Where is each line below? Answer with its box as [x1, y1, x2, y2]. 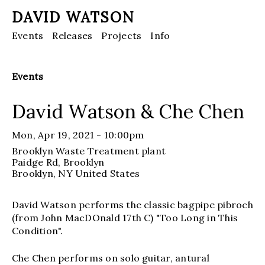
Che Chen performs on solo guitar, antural [12, 251, 209, 264]
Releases [52, 29, 93, 41]
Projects [101, 29, 142, 41]
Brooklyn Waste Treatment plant [12, 144, 166, 157]
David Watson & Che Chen [12, 99, 245, 124]
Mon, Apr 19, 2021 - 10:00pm [12, 128, 144, 141]
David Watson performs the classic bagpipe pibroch [12, 198, 253, 211]
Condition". [12, 224, 63, 237]
